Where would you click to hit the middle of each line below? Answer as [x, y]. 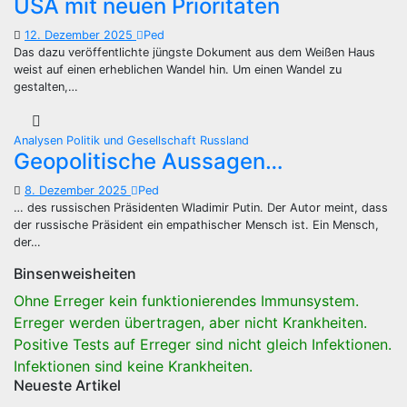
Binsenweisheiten [75, 273]
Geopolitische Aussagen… [149, 161]
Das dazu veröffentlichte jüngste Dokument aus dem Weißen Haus [194, 52]
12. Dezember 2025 [80, 35]
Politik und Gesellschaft [133, 140]
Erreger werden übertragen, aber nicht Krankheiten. [190, 323]
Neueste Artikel [67, 385]
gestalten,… [46, 87]
